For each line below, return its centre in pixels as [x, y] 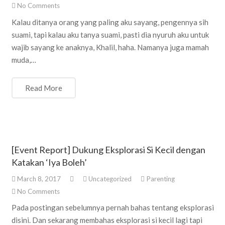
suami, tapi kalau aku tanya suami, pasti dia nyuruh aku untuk [110, 34]
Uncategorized [110, 179]
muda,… [24, 60]
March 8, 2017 [38, 179]
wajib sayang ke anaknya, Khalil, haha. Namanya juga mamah [110, 47]
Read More [43, 88]
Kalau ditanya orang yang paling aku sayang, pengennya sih [110, 22]
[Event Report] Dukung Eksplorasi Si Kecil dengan [108, 150]
